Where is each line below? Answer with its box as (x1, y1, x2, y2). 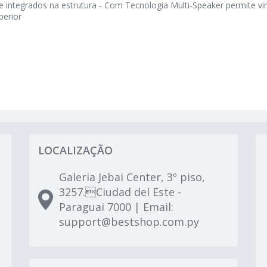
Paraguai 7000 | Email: (59, 200, 173, 214)
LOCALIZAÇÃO (38, 143, 113, 157)
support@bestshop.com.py (59, 215, 199, 229)
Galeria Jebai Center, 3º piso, (59, 170, 205, 184)
